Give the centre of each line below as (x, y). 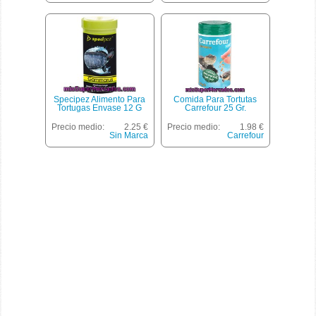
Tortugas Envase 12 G (100, 108)
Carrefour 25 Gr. (215, 108)
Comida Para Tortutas (215, 100)
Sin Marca (128, 136)
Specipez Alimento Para (100, 100)
